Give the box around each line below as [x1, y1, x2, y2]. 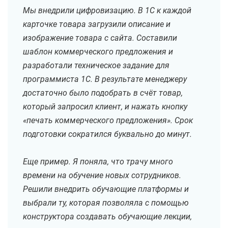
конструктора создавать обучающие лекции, [23, 212, 192, 222]
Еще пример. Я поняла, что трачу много [23, 157, 173, 167]
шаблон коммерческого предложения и [23, 47, 173, 57]
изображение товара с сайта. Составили [23, 33, 177, 43]
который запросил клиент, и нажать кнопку [23, 102, 187, 112]
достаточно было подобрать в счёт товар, [23, 88, 183, 98]
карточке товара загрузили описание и [23, 19, 170, 30]
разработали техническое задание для [23, 61, 169, 71]
